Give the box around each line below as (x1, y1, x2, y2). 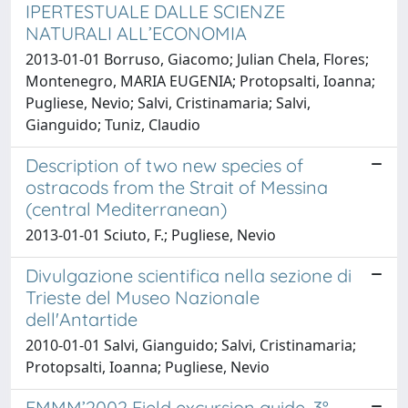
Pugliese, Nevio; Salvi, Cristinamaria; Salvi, (25, 92, 311, 113)
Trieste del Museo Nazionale (25, 285, 260, 309)
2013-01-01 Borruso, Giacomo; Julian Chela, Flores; (25, 48, 369, 69)
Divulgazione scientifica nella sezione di (25, 263, 352, 287)
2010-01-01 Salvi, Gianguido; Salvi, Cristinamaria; (25, 334, 356, 355)
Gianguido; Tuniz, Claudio (25, 114, 200, 135)
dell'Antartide (25, 307, 138, 331)
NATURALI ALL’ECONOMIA (25, 21, 247, 45)
